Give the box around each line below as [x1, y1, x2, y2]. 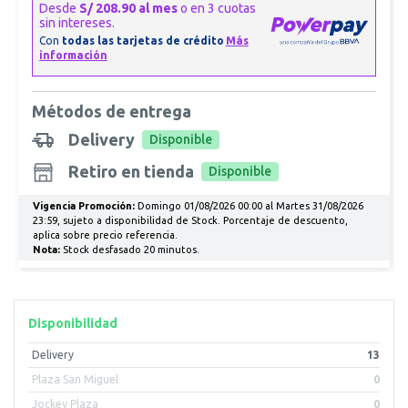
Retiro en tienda [67, 162, 194, 181]
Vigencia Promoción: [32, 200, 135, 212]
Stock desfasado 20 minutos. [59, 244, 199, 256]
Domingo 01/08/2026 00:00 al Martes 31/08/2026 [134, 200, 363, 212]
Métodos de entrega [31, 102, 191, 121]
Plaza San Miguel [32, 373, 118, 386]
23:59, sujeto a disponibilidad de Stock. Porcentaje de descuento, [32, 215, 348, 227]
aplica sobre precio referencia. [32, 229, 178, 241]
